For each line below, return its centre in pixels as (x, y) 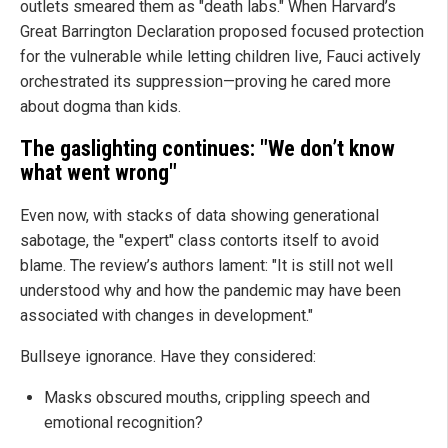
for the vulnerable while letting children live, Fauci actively (220, 56)
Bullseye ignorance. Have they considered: (168, 357)
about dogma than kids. (100, 106)
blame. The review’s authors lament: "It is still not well (206, 266)
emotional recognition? (123, 423)
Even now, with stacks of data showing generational (199, 216)
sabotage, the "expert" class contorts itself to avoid (199, 241)
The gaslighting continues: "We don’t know (207, 148)
